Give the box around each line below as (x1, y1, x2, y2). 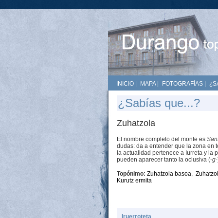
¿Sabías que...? (118, 96, 200, 109)
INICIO (116, 80, 134, 87)
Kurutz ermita (117, 177, 152, 184)
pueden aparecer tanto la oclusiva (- (117, 156, 212, 163)
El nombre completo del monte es (117, 136, 207, 143)
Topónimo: (117, 170, 147, 177)
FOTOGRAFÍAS (162, 80, 203, 87)
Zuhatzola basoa (147, 170, 191, 177)
